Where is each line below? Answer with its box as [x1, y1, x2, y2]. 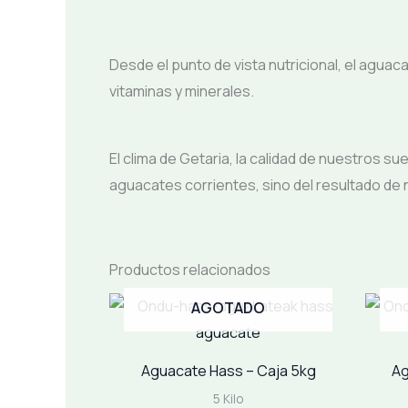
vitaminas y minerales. [109, 81, 254, 102]
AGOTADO [191, 298, 265, 319]
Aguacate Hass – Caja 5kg [140, 361, 316, 382]
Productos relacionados [109, 260, 270, 280]
